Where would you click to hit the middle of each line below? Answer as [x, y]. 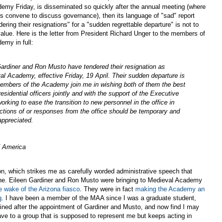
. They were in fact [108, 189]
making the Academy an [170, 189]
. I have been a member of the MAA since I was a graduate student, [99, 198]
